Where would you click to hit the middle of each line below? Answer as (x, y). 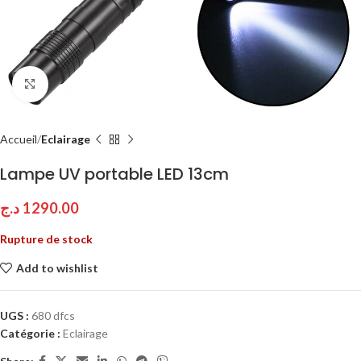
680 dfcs (53, 315)
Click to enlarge (86, 84)
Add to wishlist (57, 268)
